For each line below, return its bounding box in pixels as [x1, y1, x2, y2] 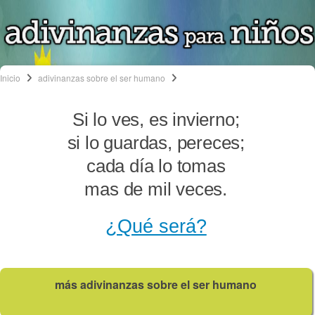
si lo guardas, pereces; [67, 131, 245, 153]
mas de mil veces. [84, 178, 228, 200]
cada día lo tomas [86, 155, 226, 176]
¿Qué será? [105, 215, 207, 237]
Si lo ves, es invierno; [72, 108, 240, 130]
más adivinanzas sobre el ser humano [55, 276, 257, 292]
